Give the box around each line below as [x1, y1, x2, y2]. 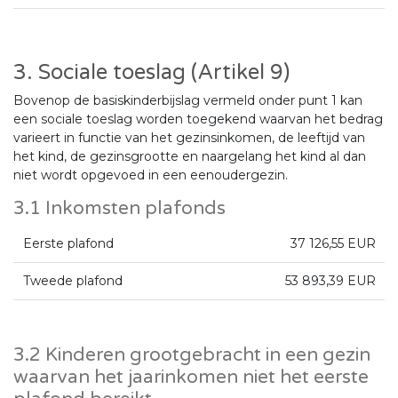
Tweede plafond [22, 273, 123, 290]
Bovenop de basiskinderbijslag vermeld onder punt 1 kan [13, 92, 362, 109]
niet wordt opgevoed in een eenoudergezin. [13, 167, 288, 184]
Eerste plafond [22, 235, 114, 252]
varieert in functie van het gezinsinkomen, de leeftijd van [13, 130, 365, 147]
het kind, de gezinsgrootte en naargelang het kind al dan [13, 148, 366, 165]
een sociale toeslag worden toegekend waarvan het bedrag [13, 111, 383, 128]
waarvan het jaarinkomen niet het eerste [13, 366, 369, 389]
